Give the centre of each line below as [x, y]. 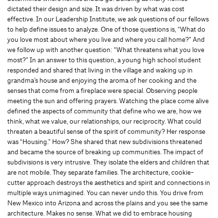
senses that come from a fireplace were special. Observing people [102, 91]
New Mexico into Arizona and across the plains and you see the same [108, 203]
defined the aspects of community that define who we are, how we [104, 111]
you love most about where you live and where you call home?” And [106, 39]
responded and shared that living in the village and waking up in [100, 70]
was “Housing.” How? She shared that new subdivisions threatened [105, 142]
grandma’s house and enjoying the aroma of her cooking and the [102, 80]
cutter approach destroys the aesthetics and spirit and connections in [109, 182]
